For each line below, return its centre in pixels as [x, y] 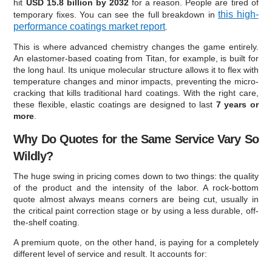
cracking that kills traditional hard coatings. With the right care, [136, 93]
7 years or [237, 104]
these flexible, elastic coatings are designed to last [115, 104]
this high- [238, 14]
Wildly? [33, 156]
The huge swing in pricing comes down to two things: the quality [136, 176]
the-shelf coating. [47, 222]
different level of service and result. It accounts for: [110, 253]
